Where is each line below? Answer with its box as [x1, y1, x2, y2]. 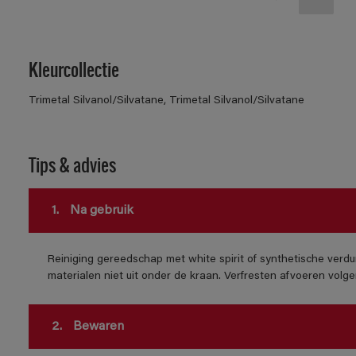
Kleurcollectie [28, 53, 119, 85]
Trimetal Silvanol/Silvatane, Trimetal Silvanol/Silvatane [28, 95, 304, 107]
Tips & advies [28, 149, 116, 180]
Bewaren [69, 320, 124, 334]
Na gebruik [66, 204, 133, 218]
